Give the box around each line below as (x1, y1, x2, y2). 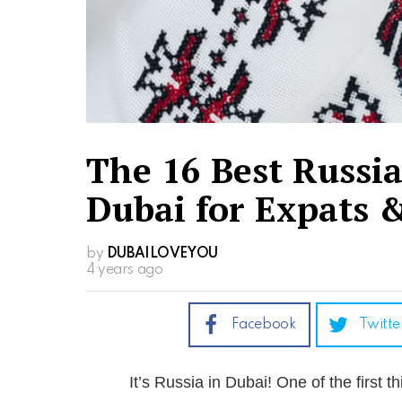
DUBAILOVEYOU (106, 247, 218, 262)
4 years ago (86, 263, 163, 278)
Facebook (231, 318, 296, 333)
